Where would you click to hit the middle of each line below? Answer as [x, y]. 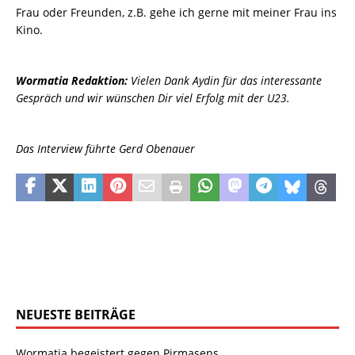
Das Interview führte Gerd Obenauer [105, 149]
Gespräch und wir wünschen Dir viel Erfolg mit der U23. [153, 98]
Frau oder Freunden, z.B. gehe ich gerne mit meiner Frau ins [176, 13]
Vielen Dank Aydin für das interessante [226, 81]
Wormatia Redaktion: [73, 81]
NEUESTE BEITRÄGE [76, 315]
